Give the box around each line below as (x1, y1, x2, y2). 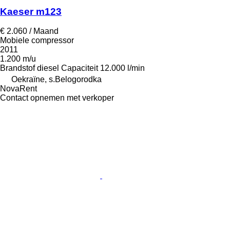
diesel (37, 64, 59, 73)
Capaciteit (61, 64, 98, 73)
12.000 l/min (100, 64, 145, 73)
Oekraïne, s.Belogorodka (11, 75, 102, 84)
